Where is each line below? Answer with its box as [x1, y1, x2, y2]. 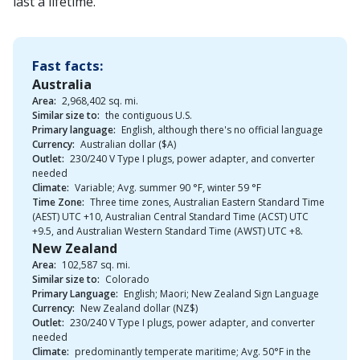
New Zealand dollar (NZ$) [78, 301, 198, 315]
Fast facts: [32, 56, 104, 75]
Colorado [103, 272, 149, 286]
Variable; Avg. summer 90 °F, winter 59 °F [72, 181, 261, 194]
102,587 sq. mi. [59, 258, 130, 272]
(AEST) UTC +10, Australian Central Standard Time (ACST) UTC [32, 210, 309, 223]
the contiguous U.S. [103, 108, 192, 122]
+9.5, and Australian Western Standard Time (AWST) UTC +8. [32, 224, 303, 238]
